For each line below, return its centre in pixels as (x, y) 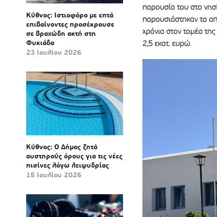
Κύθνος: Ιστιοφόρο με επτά (70, 15)
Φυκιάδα (40, 43)
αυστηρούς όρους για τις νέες (74, 156)
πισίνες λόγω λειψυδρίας (67, 165)
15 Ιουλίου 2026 (54, 175)
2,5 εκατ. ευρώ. (167, 44)
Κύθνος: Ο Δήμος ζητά (62, 147)
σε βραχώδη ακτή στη (61, 34)
